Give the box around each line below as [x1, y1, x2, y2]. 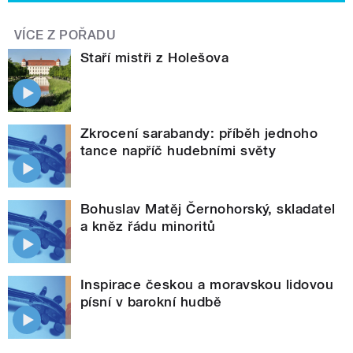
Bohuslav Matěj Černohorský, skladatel [80, 200, 336, 217]
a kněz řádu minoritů [80, 217, 216, 234]
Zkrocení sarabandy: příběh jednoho [80, 124, 318, 141]
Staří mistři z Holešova [80, 49, 229, 65]
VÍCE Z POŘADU [14, 27, 117, 43]
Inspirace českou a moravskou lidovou [80, 276, 334, 292]
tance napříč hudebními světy [80, 142, 277, 158]
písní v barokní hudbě [80, 293, 222, 310]
